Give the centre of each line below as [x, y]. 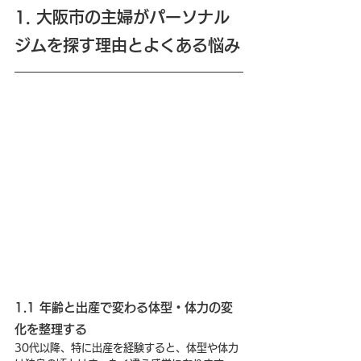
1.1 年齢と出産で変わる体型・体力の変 [124, 307]
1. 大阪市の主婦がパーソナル [122, 17]
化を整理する [51, 329]
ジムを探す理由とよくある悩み [127, 45]
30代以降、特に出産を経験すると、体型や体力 [127, 347]
